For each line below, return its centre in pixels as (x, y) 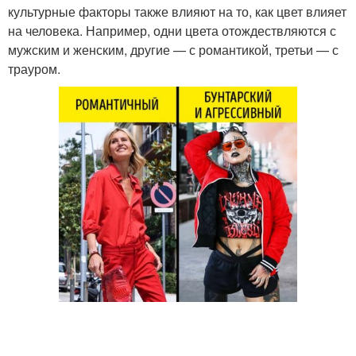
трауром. (34, 69)
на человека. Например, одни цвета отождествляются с (172, 31)
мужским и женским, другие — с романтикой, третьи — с (173, 50)
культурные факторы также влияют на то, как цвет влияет (177, 12)
